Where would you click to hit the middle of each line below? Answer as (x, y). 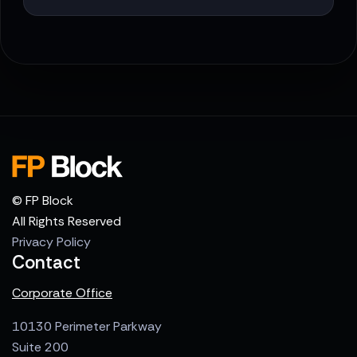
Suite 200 (40, 347)
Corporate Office (62, 292)
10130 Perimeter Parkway (87, 326)
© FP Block (43, 200)
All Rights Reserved (67, 221)
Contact (46, 262)
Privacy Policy (51, 241)
